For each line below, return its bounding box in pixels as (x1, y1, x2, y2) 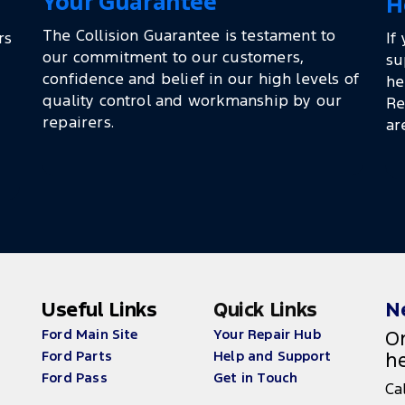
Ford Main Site (42, 325, 138, 344)
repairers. (42, 112, 114, 133)
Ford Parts (42, 347, 112, 365)
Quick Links (213, 297, 317, 323)
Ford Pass (42, 369, 108, 387)
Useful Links (42, 297, 157, 323)
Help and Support (213, 347, 332, 365)
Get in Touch (213, 369, 298, 387)
